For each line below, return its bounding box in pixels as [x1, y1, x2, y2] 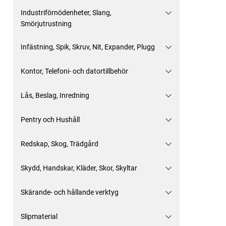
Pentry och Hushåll [21, 116, 80, 124]
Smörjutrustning [21, 20, 72, 28]
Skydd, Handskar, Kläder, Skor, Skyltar [21, 164, 137, 172]
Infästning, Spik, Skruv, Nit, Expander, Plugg [21, 43, 155, 51]
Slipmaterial [21, 212, 58, 220]
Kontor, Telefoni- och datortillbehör [21, 67, 128, 75]
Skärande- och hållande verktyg [21, 188, 119, 196]
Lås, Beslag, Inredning [21, 91, 89, 99]
